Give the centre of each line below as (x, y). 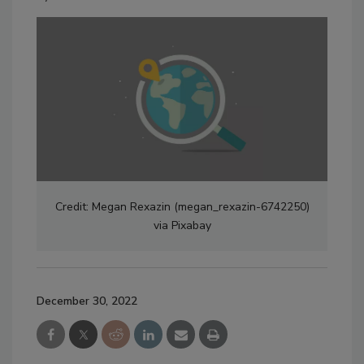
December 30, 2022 (87, 301)
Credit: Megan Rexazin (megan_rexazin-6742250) (182, 206)
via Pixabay (182, 225)
